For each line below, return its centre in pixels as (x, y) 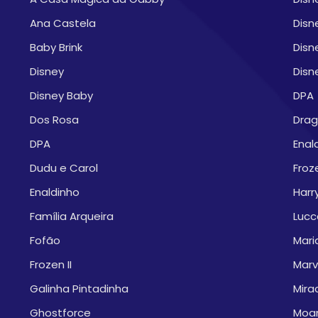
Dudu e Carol (64, 168)
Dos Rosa (54, 120)
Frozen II (51, 264)
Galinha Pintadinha (79, 289)
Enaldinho (55, 192)
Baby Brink (56, 47)
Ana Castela (63, 23)
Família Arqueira (72, 216)
